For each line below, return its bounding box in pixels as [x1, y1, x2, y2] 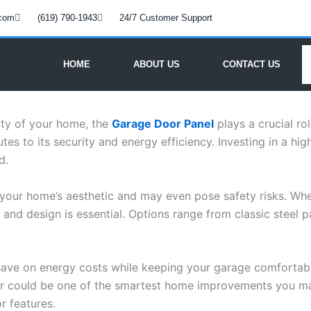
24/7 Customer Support [119, 12, 212, 23]
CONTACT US [222, 59, 280, 69]
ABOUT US [133, 59, 180, 69]
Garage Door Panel [112, 117, 214, 131]
